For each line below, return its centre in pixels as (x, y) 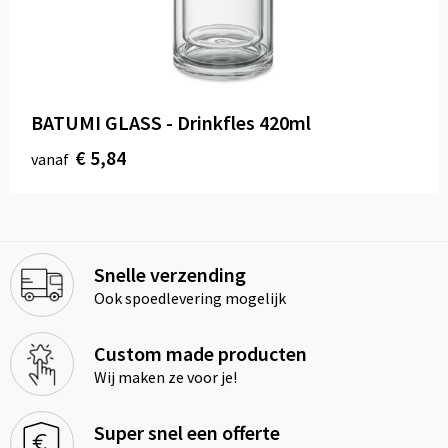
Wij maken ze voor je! (165, 377)
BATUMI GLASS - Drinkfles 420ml (170, 122)
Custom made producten (200, 354)
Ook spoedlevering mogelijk (189, 298)
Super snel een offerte (186, 433)
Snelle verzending (169, 275)
